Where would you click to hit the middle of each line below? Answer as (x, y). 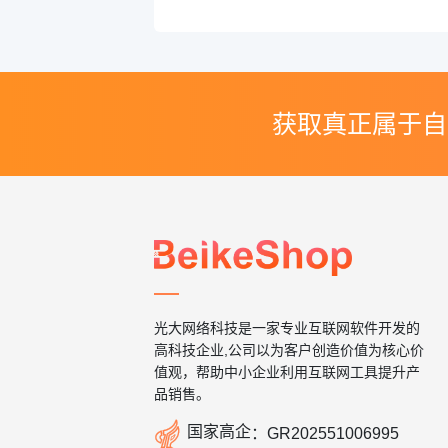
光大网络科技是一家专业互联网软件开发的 (287, 328)
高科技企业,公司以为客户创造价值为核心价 (289, 350)
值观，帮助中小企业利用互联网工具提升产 (287, 372)
